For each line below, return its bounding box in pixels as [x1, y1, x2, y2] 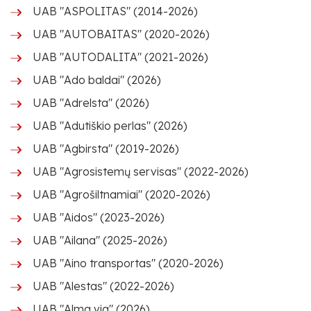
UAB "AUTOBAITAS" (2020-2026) [33, 27, 210, 41]
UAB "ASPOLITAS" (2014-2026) [33, 4, 198, 18]
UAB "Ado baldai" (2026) [33, 73, 161, 87]
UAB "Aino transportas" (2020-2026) [33, 256, 224, 270]
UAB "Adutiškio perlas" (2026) [33, 119, 187, 133]
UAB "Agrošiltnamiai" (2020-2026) [33, 187, 210, 201]
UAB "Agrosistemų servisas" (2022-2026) [33, 165, 249, 178]
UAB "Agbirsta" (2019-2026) [33, 142, 179, 155]
